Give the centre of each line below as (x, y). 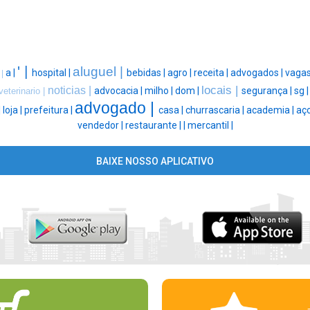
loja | (13, 110)
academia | (271, 110)
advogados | (258, 73)
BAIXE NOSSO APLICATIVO (155, 162)
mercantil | (210, 126)
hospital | (52, 73)
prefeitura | (49, 110)
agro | (181, 73)
